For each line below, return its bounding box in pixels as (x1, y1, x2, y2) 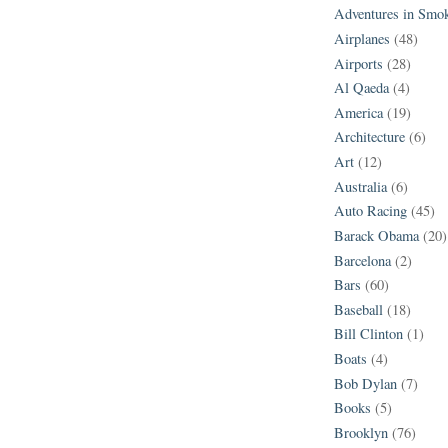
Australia (334, 176, 387, 196)
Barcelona (334, 250, 391, 270)
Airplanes (334, 28, 390, 48)
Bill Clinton (334, 324, 403, 344)
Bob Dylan (334, 373, 397, 393)
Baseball (334, 299, 383, 319)
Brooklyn (334, 422, 388, 442)
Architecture (334, 127, 405, 147)
